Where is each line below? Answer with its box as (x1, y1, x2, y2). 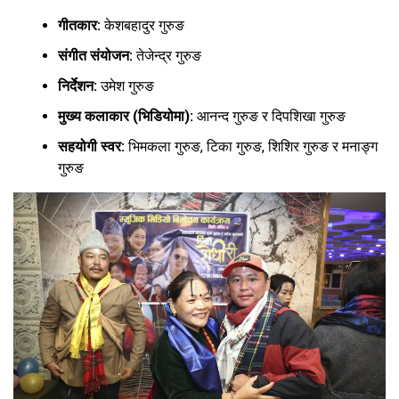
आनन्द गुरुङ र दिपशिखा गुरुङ (193, 107, 346, 125)
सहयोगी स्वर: (58, 137, 125, 155)
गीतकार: (58, 16, 101, 34)
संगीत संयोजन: (58, 46, 133, 64)
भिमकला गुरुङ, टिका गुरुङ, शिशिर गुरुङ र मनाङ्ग (125, 137, 378, 155)
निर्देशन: (58, 77, 97, 94)
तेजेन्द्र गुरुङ (133, 46, 201, 64)
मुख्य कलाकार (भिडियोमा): (58, 107, 193, 125)
